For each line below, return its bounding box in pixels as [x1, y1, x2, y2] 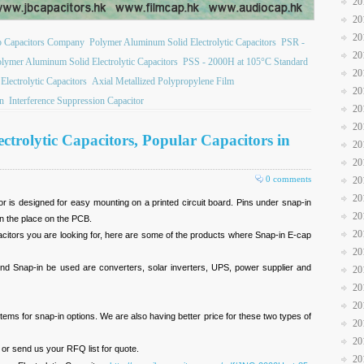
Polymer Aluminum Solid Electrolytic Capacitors [89, 37, 276, 48]
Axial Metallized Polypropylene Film [92, 76, 234, 87]
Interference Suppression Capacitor [9, 95, 144, 106]
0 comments [266, 174, 311, 184]
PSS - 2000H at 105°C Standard [183, 56, 308, 67]
